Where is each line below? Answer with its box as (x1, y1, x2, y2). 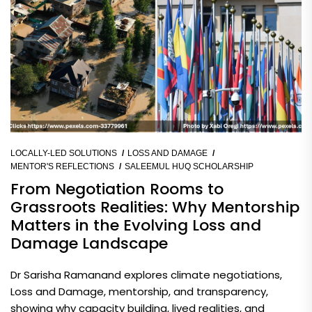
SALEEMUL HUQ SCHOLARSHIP (125, 161, 253, 171)
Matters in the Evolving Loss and (10, 214, 261, 236)
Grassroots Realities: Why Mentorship (10, 196, 299, 218)
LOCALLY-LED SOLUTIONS (10, 148, 117, 158)
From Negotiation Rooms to (10, 178, 224, 200)
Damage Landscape (10, 232, 168, 254)
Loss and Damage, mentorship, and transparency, (10, 283, 268, 299)
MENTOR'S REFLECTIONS (10, 161, 114, 171)
